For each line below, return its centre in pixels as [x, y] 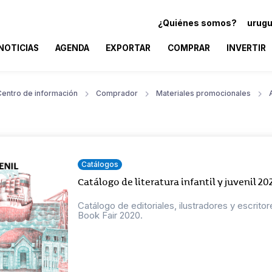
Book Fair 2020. [110, 215]
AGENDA [73, 48]
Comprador [117, 93]
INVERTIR [246, 48]
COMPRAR [189, 48]
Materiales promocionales [203, 93]
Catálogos [100, 164]
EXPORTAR [128, 48]
